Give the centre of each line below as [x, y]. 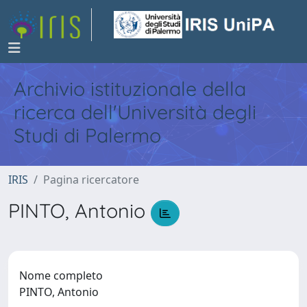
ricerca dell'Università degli [135, 112]
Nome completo [61, 275]
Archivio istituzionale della [130, 88]
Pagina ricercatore [91, 180]
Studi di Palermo [87, 135]
